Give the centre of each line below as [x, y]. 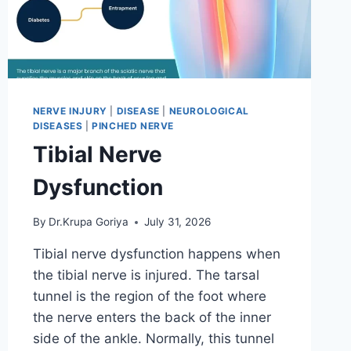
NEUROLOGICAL [209, 110]
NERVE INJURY [70, 110]
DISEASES [58, 125]
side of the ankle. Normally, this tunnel [153, 339]
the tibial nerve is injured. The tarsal [146, 275]
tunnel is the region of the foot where [149, 297]
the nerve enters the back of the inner [152, 318]
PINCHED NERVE [133, 125]
